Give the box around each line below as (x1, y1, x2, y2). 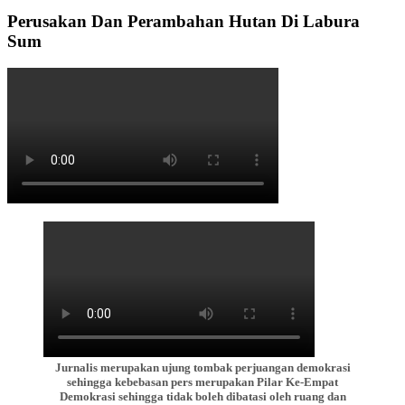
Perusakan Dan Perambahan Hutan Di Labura (7, 11, 360, 31)
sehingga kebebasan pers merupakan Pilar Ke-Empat (67, 375, 338, 390)
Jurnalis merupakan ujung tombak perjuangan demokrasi (54, 361, 351, 375)
